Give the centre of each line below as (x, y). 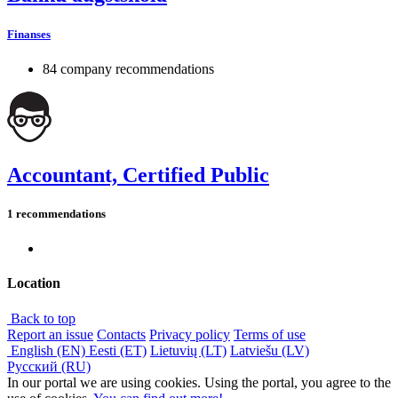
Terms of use (270, 334)
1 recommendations (56, 213)
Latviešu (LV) (270, 350)
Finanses (29, 34)
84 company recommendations (128, 68)
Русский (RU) (49, 366)
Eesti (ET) (118, 350)
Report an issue (50, 334)
